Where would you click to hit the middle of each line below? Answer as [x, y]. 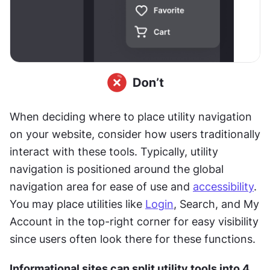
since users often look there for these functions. [133, 239]
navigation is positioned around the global [117, 169]
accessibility [223, 187]
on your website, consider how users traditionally [135, 134]
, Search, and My [216, 204]
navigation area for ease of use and [101, 187]
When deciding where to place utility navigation [131, 117]
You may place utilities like [77, 204]
